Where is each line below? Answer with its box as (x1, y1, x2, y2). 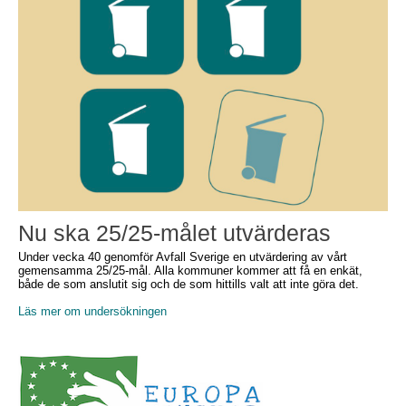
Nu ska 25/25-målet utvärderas (18, 220, 331, 246)
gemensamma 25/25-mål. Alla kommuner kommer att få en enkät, (18, 264, 362, 277)
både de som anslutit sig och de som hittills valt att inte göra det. (18, 277, 362, 291)
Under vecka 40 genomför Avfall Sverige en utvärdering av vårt (18, 250, 347, 264)
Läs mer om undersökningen (18, 304, 167, 318)
